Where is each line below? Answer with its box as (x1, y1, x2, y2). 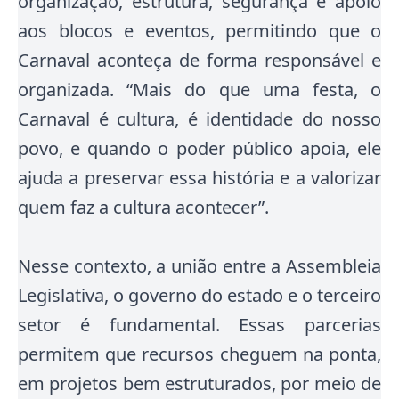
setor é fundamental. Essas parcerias (18, 313, 381, 337)
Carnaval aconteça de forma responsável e (18, 48, 381, 72)
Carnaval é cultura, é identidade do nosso (18, 107, 381, 131)
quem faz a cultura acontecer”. (18, 195, 269, 219)
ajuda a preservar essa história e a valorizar (18, 166, 381, 190)
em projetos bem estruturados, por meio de (18, 371, 381, 395)
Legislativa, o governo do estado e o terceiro (18, 283, 381, 307)
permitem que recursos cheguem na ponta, (18, 342, 381, 366)
